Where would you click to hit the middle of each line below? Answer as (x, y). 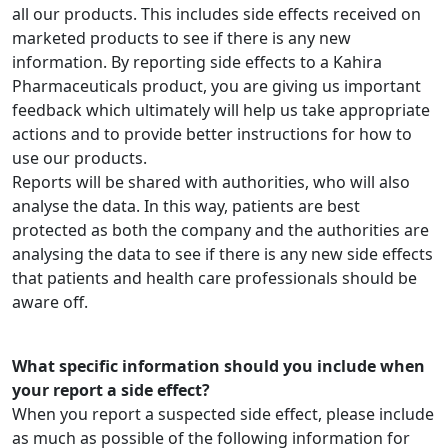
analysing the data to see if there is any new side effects (222, 254)
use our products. (79, 158)
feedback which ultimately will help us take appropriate (221, 110)
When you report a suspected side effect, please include (223, 414)
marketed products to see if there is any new (181, 38)
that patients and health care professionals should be (214, 278)
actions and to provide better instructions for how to (212, 134)
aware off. (50, 302)
